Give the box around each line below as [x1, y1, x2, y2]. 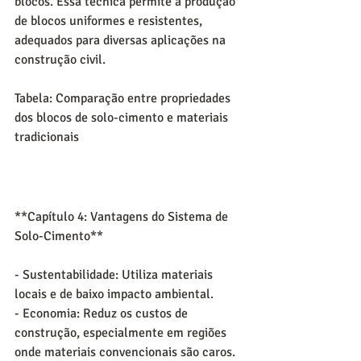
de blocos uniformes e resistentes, [15, 12, 205, 29]
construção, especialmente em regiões [15, 325, 230, 342]
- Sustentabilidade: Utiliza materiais [15, 267, 216, 284]
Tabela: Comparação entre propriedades [15, 89, 234, 106]
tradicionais [15, 128, 79, 145]
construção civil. [15, 51, 106, 68]
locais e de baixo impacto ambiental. [15, 286, 214, 303]
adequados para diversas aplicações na [15, 31, 229, 48]
